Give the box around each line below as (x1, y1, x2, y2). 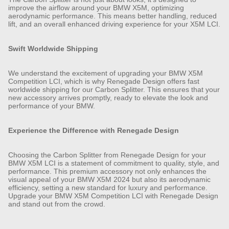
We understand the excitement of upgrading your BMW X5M (8, 68, 203, 77)
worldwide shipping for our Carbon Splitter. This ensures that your (8, 85, 220, 94)
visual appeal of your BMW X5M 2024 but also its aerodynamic (8, 175, 211, 184)
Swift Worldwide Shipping (8, 44, 98, 53)
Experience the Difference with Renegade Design (8, 126, 179, 134)
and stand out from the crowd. (8, 199, 105, 208)
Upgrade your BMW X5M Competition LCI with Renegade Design (8, 191, 218, 200)
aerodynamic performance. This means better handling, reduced (8, 11, 217, 20)
